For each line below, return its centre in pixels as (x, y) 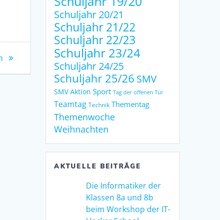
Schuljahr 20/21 (89, 14)
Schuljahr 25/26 (95, 78)
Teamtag (70, 104)
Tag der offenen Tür (138, 92)
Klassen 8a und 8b (120, 197)
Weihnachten (82, 129)
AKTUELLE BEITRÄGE (98, 166)
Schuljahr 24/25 (89, 66)
